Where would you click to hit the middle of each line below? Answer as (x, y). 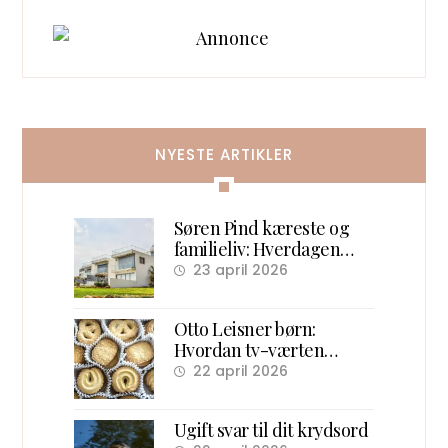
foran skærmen (233, 391)
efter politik (220, 269)
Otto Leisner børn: (244, 328)
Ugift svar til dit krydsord (271, 429)
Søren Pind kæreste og (261, 227)
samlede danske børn (256, 370)
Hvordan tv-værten (249, 349)
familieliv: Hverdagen (257, 248)
